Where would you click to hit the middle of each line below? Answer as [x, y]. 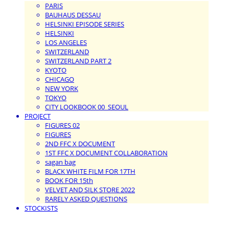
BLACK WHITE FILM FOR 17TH [90, 171]
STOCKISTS [41, 208]
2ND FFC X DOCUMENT [80, 143]
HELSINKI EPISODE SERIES [85, 24]
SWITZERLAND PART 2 [78, 61]
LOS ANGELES [66, 42]
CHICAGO [60, 79]
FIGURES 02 [62, 125]
